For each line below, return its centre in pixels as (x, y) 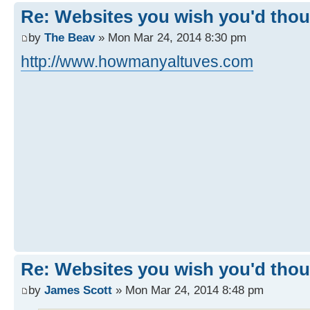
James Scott (78, 290)
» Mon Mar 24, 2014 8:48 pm (188, 290)
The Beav (70, 37)
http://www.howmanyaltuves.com (137, 61)
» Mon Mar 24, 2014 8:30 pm (171, 37)
